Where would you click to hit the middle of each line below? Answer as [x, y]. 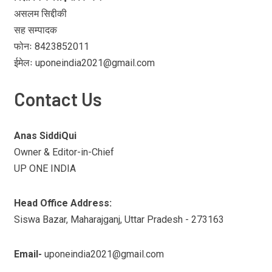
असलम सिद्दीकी [40, 13]
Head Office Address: [63, 203]
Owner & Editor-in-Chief [64, 152]
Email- [29, 254]
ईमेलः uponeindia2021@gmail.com [84, 63]
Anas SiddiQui [45, 135]
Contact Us [58, 99]
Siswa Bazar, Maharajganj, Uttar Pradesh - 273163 [119, 219]
